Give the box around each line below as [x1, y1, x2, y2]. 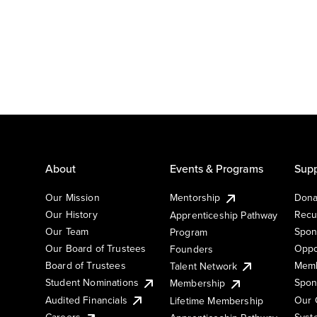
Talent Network [170, 258, 238, 273]
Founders [170, 241, 214, 256]
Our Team [45, 224, 89, 238]
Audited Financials [45, 292, 127, 307]
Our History [45, 207, 98, 221]
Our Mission [45, 190, 100, 204]
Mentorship [170, 190, 221, 204]
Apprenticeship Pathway [170, 207, 278, 222]
